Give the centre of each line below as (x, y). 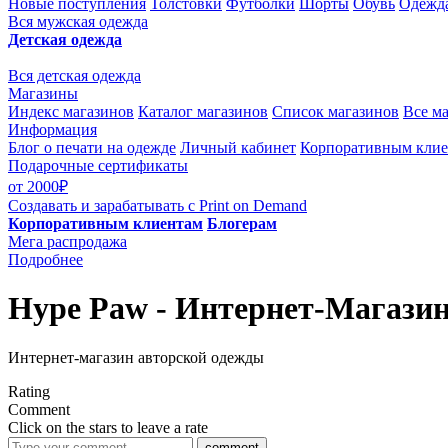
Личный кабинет (238, 147)
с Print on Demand (247, 205)
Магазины (43, 93)
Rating (29, 391)
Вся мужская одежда (78, 21)
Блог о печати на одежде (92, 147)
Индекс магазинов (71, 111)
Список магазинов (335, 111)
